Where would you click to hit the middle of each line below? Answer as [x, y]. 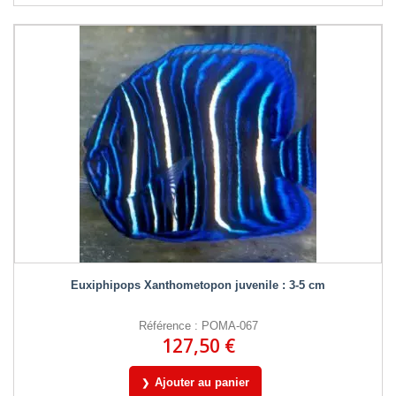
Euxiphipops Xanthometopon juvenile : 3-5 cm [198, 285]
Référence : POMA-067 [198, 325]
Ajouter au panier [202, 382]
